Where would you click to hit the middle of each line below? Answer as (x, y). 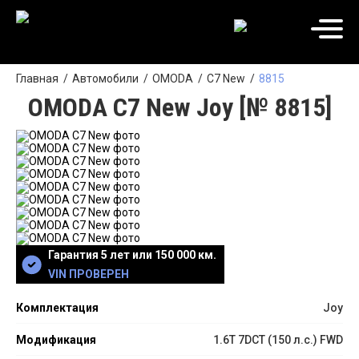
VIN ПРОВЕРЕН (89, 274)
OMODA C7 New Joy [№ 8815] (179, 107)
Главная (37, 79)
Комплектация (57, 307)
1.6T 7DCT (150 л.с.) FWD (278, 339)
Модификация (56, 339)
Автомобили (105, 79)
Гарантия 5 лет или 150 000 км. (132, 255)
